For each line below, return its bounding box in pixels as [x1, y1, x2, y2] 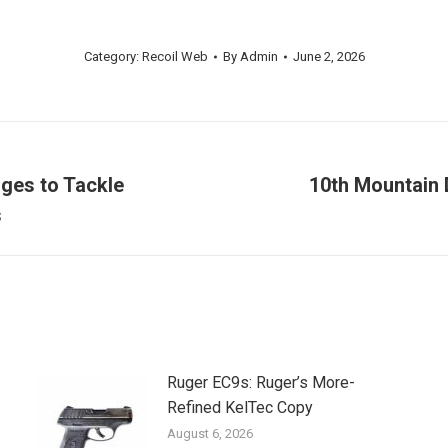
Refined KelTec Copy [166, 398, 313, 418]
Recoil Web [141, 49, 208, 65]
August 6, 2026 [166, 426, 253, 442]
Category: [83, 49, 142, 65]
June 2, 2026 [292, 49, 365, 65]
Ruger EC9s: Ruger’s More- [166, 373, 355, 393]
